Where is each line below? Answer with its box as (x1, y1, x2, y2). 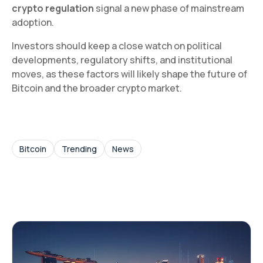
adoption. (12, 15, 54, 29)
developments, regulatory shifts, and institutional (12, 53, 232, 66)
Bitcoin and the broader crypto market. (12, 81, 182, 95)
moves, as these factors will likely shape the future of (12, 67, 247, 80)
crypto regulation (12, 1, 94, 15)
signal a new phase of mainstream (94, 1, 244, 15)
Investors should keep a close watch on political (12, 39, 222, 52)
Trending (62, 143, 97, 154)
